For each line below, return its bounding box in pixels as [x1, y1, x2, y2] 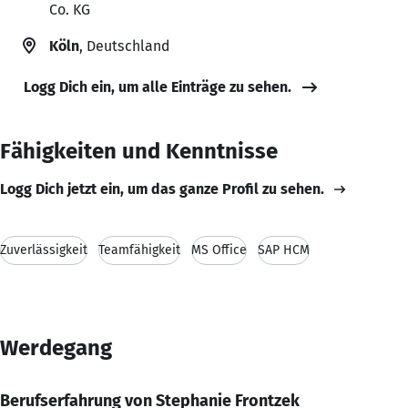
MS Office [191, 241, 247, 258]
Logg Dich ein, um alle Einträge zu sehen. [24, 77, 291, 96]
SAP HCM [258, 241, 310, 258]
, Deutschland [79, 36, 169, 55]
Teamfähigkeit [98, 241, 180, 258]
